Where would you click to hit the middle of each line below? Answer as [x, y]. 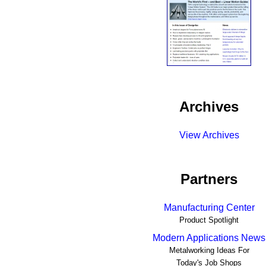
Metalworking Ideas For [209, 251]
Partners [209, 179]
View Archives [209, 135]
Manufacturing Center [209, 208]
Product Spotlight [209, 220]
